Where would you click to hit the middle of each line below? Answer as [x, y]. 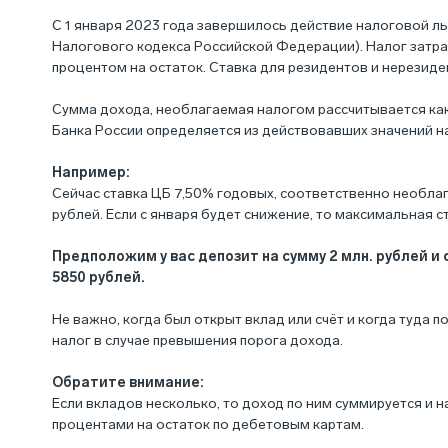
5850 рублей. [98, 277]
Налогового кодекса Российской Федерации [203, 46]
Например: [91, 172]
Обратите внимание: [128, 382]
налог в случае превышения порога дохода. [197, 340]
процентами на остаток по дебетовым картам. [208, 424]
